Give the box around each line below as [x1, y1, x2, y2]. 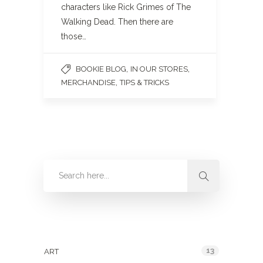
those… [61, 32, 86, 41]
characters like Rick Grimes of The [61, 2, 191, 12]
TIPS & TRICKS [120, 78, 169, 87]
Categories [43, 221, 91, 231]
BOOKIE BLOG [76, 65, 126, 73]
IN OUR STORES [130, 65, 188, 73]
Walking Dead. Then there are [61, 17, 173, 26]
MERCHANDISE [61, 78, 116, 87]
